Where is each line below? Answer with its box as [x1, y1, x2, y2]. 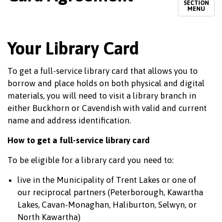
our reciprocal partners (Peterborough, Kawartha [17, 187, 203, 197]
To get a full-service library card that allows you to [7, 66, 198, 76]
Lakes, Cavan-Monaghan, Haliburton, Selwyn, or [17, 200, 197, 210]
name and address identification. [7, 115, 131, 125]
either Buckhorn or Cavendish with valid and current [7, 103, 207, 113]
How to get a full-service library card [7, 135, 150, 145]
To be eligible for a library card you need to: [7, 155, 173, 165]
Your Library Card [7, 38, 139, 58]
